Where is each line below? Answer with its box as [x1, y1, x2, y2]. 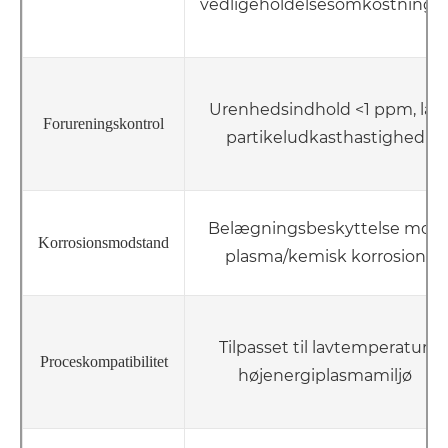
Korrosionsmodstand [38, 234, 169, 252]
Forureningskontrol [43, 115, 164, 133]
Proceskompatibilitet [39, 353, 168, 371]
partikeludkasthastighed [225, 128, 425, 148]
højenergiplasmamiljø [238, 366, 412, 386]
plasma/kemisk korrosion [224, 247, 426, 267]
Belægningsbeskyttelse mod [208, 219, 442, 239]
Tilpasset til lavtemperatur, [219, 338, 431, 358]
